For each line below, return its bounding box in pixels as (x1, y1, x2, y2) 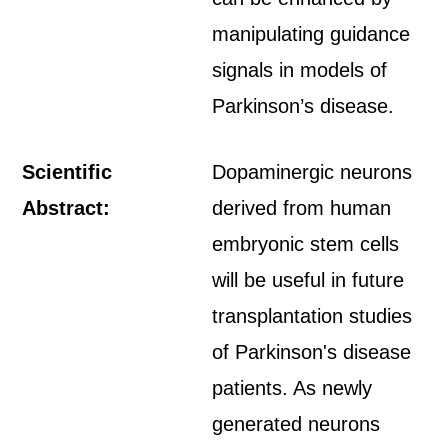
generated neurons (212, 413, 381, 435)
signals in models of (212, 59, 388, 81)
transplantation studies (212, 305, 413, 327)
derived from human (212, 197, 392, 219)
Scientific (22, 161, 113, 183)
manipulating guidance (212, 23, 411, 45)
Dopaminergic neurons (212, 161, 413, 183)
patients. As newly (212, 377, 373, 399)
